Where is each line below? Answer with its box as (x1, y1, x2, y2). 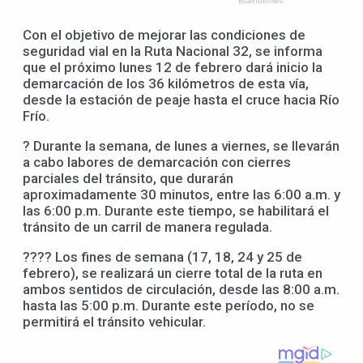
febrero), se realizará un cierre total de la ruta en (23, 264, 322, 281)
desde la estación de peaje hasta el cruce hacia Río (23, 91, 340, 108)
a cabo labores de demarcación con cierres (23, 153, 291, 170)
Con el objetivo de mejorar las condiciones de (23, 26, 305, 43)
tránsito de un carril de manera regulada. (23, 218, 272, 235)
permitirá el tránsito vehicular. (23, 313, 206, 330)
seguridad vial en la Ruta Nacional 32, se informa (23, 42, 322, 59)
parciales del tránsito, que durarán (23, 169, 233, 186)
